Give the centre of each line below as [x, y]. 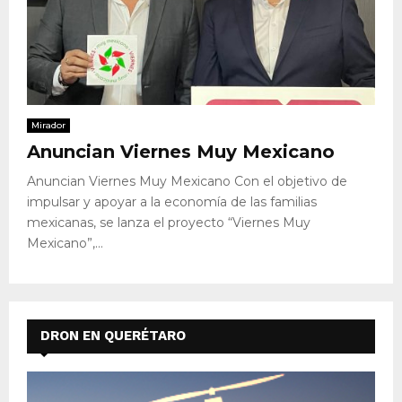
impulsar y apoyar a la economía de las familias [172, 201]
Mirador [48, 125]
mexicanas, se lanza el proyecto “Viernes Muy [169, 222]
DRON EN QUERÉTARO [113, 335]
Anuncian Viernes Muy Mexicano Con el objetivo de [187, 181]
